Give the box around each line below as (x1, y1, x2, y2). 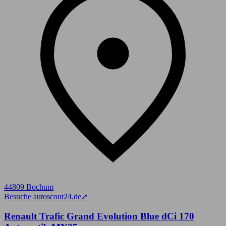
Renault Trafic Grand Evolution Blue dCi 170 (4, 210, 194, 221)
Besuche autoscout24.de (4, 192, 81, 201)
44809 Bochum (4, 182, 53, 191)
